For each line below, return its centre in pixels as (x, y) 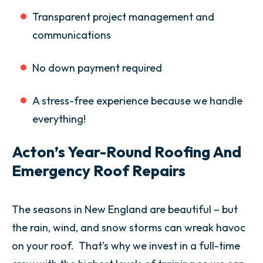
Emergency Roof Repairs (99, 171)
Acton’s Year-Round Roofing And (127, 152)
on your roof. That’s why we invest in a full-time (126, 246)
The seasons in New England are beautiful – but (125, 209)
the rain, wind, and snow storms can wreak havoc (129, 227)
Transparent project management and (123, 17)
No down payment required (97, 68)
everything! (59, 119)
